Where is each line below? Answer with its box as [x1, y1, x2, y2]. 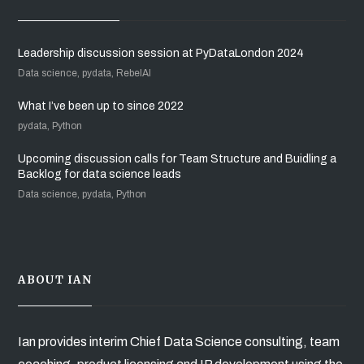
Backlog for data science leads [18, 168, 182, 181]
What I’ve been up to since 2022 [18, 100, 184, 113]
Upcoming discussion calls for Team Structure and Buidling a [18, 153, 337, 166]
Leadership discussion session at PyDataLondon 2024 [18, 47, 305, 60]
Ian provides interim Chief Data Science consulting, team [18, 335, 340, 349]
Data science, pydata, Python [18, 188, 147, 201]
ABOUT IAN [18, 273, 93, 288]
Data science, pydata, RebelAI [18, 67, 152, 80]
